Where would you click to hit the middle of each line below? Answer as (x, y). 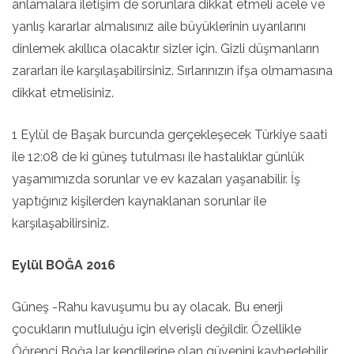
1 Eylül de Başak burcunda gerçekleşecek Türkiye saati (169, 135)
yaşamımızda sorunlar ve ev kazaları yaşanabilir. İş (156, 179)
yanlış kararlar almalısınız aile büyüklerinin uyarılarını (159, 26)
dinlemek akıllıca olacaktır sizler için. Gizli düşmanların (166, 49)
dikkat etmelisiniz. (63, 93)
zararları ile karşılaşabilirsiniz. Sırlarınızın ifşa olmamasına (172, 71)
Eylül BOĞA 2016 (64, 265)
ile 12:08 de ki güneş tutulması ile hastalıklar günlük (158, 157)
